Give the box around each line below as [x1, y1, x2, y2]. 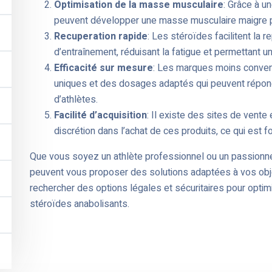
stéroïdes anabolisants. [30, 197, 129, 212]
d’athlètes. [54, 92, 98, 107]
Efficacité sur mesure [54, 61, 153, 76]
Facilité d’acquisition [54, 108, 147, 123]
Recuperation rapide [54, 29, 148, 44]
